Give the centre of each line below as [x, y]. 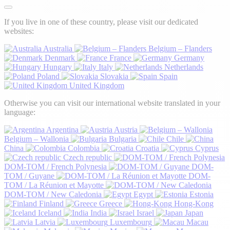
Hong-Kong [194, 204]
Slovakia [114, 76]
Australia [58, 49]
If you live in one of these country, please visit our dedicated [101, 22]
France [120, 58]
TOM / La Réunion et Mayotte [54, 185]
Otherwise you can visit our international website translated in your [112, 103]
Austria [126, 130]
